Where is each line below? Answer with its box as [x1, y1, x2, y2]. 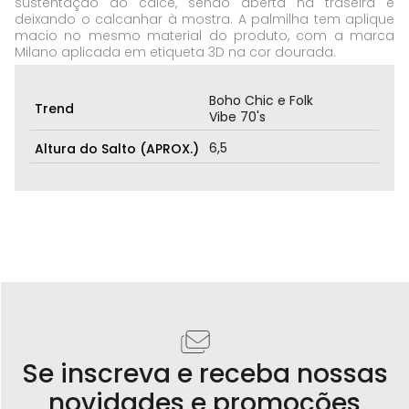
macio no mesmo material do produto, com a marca [15, 26, 394, 45]
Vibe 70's [209, 108, 266, 126]
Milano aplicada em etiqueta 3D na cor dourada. [15, 43, 336, 61]
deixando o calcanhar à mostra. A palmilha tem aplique [15, 10, 394, 28]
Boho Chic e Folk [209, 91, 313, 110]
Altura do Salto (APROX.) [35, 140, 199, 158]
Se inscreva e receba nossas [21, 356, 388, 392]
